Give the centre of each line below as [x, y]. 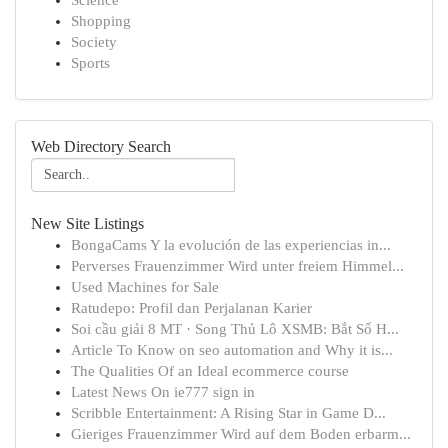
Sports [90, 63]
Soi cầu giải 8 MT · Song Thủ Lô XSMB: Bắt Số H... [235, 329]
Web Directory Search [101, 146]
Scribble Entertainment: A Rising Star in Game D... [228, 413]
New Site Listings [87, 223]
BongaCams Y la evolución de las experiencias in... [231, 245]
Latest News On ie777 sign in [163, 392]
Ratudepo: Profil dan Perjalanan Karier [191, 308]
